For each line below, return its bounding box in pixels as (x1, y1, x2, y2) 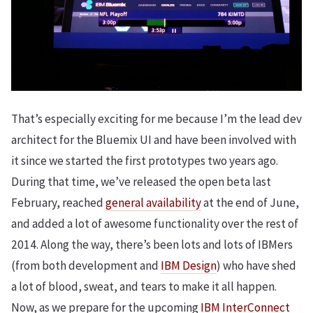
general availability (105, 195, 201, 210)
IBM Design (161, 258, 217, 273)
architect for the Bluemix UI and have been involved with (11, 132, 296, 147)
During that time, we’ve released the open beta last (11, 174, 271, 189)
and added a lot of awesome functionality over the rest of (11, 216, 298, 231)
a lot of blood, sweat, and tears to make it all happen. (11, 279, 277, 294)
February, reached (11, 195, 105, 210)
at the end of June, (201, 195, 299, 210)
